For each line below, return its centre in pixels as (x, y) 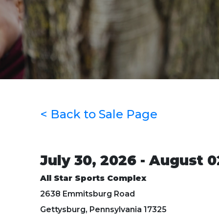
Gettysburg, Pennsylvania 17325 (103, 209)
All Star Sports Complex (93, 178)
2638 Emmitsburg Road (88, 194)
